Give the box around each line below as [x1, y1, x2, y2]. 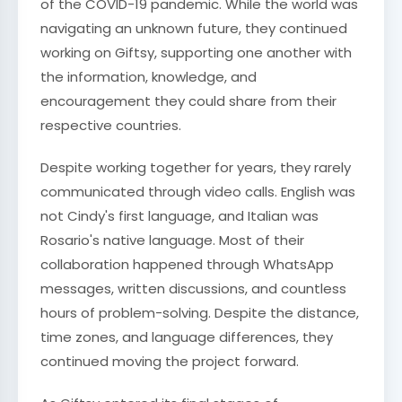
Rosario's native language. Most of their [40, 231, 304, 249]
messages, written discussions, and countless [40, 279, 346, 298]
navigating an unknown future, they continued [40, 19, 347, 38]
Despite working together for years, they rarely [40, 158, 351, 177]
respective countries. [40, 116, 181, 135]
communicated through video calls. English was [40, 182, 355, 201]
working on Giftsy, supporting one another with [40, 43, 352, 62]
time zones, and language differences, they [40, 328, 333, 346]
